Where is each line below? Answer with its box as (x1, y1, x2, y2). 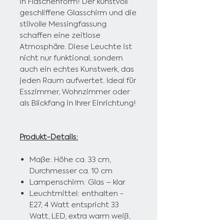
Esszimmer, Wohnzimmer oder (20, 87, 130, 97)
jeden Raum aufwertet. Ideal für (20, 76, 136, 85)
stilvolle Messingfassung (20, 19, 107, 29)
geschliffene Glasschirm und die (20, 8, 137, 18)
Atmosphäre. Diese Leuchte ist (20, 42, 132, 52)
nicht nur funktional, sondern (20, 53, 123, 63)
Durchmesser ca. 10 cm (29, 166, 112, 176)
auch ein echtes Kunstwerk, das (20, 64, 134, 74)
